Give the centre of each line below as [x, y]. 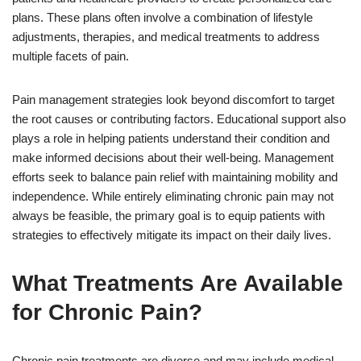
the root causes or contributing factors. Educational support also [179, 118]
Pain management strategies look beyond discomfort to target [173, 99]
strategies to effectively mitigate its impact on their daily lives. [172, 234]
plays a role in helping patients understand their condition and [171, 138]
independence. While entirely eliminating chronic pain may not [173, 196]
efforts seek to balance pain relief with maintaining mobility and [175, 176]
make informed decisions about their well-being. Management [173, 157]
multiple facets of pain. [71, 56]
